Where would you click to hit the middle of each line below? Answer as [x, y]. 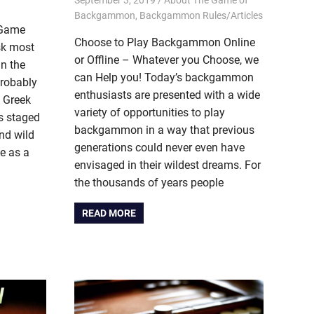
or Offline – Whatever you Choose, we [166, 60]
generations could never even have [159, 147]
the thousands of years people [149, 182]
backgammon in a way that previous [164, 130]
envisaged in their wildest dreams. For [168, 165]
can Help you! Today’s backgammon [164, 77]
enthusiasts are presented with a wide [167, 95]
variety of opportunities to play [150, 112]
